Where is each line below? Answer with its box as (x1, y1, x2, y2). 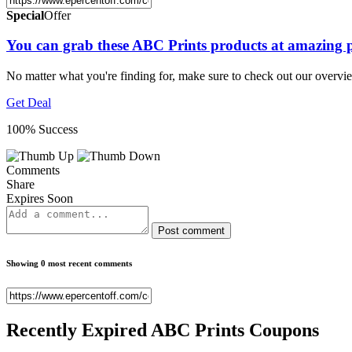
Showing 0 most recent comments (6, 258, 132, 268)
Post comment (158, 225, 225, 236)
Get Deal (6, 96, 51, 109)
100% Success (6, 123, 78, 136)
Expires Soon (6, 192, 73, 205)
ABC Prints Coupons (151, 319, 319, 340)
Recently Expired (6, 319, 151, 340)
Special (6, 8, 44, 22)
